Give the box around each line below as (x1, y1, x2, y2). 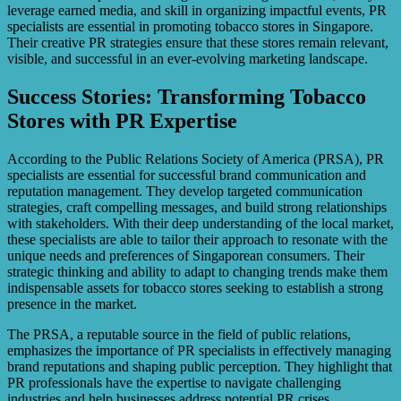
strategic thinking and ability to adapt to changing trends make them (7, 263, 388, 279)
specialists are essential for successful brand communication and (7, 166, 366, 183)
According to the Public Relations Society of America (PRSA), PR (7, 150, 384, 166)
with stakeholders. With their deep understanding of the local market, (7, 215, 394, 231)
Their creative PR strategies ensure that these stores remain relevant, (7, 35, 388, 51)
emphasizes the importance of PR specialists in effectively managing (7, 342, 391, 358)
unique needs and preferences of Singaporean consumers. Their (7, 247, 364, 263)
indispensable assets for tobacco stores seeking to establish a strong (7, 279, 383, 295)
